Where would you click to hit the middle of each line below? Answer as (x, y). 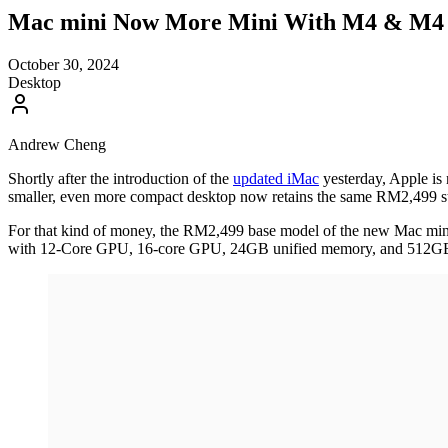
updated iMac (276, 178)
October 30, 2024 (63, 64)
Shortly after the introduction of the (120, 178)
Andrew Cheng (57, 144)
